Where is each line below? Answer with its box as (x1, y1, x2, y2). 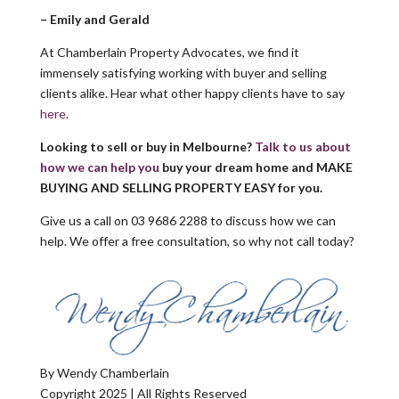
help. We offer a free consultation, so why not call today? (39, 232, 354, 248)
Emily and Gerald (49, 11, 150, 27)
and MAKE (290, 159, 353, 175)
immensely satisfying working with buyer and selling (39, 64, 327, 80)
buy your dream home (159, 159, 289, 175)
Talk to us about (254, 138, 351, 154)
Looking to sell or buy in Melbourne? (39, 138, 255, 154)
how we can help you (39, 159, 159, 175)
